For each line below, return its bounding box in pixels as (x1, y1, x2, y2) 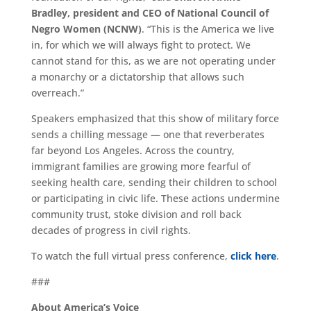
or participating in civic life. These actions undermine (31, 191, 280, 205)
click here (230, 249, 276, 262)
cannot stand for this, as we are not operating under (31, 53, 276, 67)
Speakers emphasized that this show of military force (31, 111, 279, 125)
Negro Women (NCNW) (31, 22, 142, 35)
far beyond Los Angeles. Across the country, (31, 143, 235, 157)
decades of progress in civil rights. (31, 223, 191, 237)
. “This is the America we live (141, 22, 274, 35)
